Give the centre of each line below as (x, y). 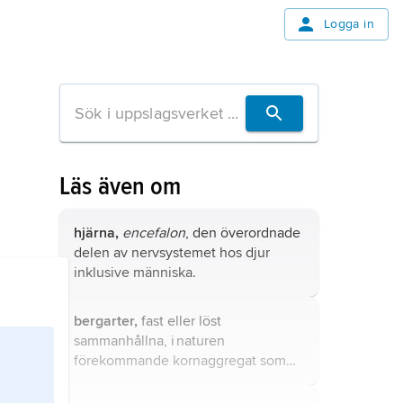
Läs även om (121, 186)
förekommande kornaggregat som (180, 361)
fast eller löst (179, 321)
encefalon (154, 233)
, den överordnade (243, 233)
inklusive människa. (135, 273)
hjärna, (96, 233)
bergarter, (106, 321)
